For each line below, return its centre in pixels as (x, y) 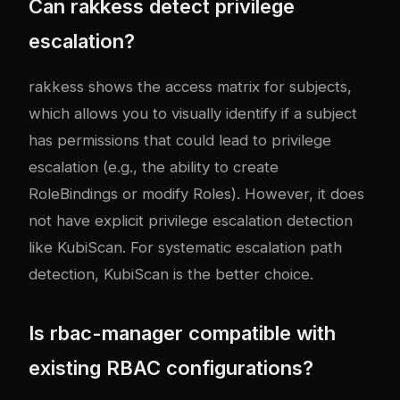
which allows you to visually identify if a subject (193, 114)
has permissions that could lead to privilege (180, 141)
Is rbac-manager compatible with (182, 333)
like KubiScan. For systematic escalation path (185, 248)
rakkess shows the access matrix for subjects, (190, 87)
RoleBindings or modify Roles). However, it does (196, 194)
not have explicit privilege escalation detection (191, 221)
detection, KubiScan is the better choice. (171, 275)
